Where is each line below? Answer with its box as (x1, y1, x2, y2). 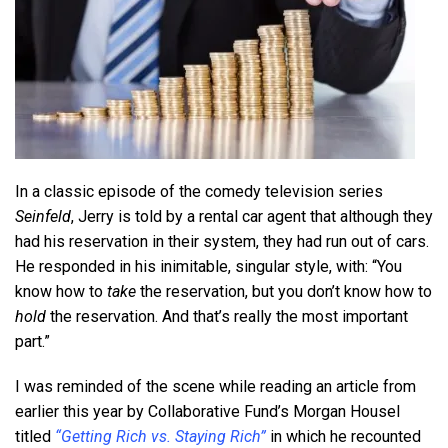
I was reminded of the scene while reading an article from (15, 376, 416, 396)
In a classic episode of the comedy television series (15, 181, 383, 201)
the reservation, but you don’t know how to (140, 281, 432, 301)
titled (15, 426, 55, 446)
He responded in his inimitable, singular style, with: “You (15, 256, 402, 276)
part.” (15, 331, 50, 351)
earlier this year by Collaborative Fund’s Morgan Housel (15, 401, 400, 421)
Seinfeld (15, 206, 71, 226)
